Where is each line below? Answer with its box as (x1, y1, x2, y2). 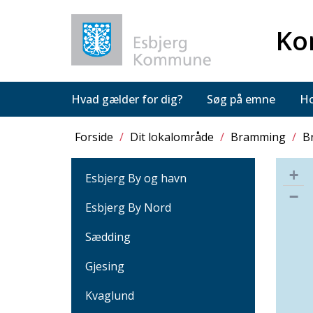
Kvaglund (85, 287, 134, 303)
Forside (75, 129, 113, 145)
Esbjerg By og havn (85, 170, 187, 186)
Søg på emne (207, 91, 275, 107)
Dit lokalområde (130, 129, 214, 145)
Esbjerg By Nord (85, 199, 171, 215)
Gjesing (85, 258, 124, 274)
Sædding (85, 228, 131, 245)
